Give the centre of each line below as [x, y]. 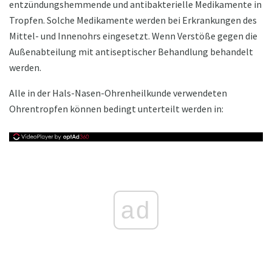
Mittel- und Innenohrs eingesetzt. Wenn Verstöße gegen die [133, 36]
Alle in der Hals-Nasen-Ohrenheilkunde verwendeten [118, 93]
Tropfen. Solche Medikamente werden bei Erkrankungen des [133, 20]
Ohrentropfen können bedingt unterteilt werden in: [116, 109]
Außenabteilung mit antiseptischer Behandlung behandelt [131, 52]
